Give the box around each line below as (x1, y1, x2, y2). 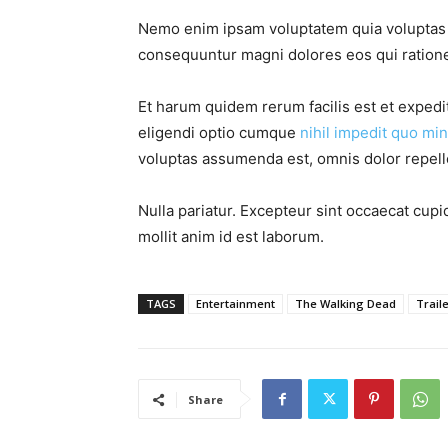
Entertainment (196, 296, 275, 312)
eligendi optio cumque (138, 123, 300, 143)
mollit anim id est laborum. (138, 227, 324, 247)
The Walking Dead (295, 296, 396, 312)
